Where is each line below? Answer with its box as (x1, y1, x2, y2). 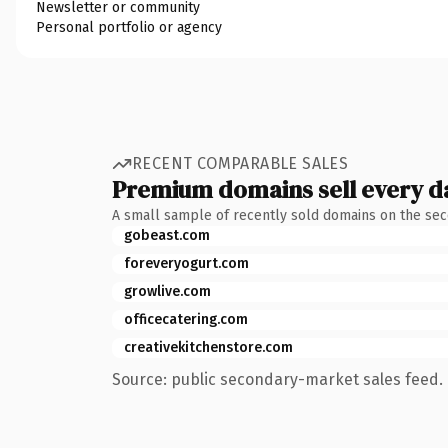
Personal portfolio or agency (36, 18, 222, 36)
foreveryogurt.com (124, 254, 249, 272)
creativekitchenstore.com (124, 338, 293, 356)
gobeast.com (124, 226, 210, 244)
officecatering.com (124, 310, 248, 328)
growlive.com (124, 282, 211, 300)
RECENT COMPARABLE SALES (132, 154, 349, 173)
